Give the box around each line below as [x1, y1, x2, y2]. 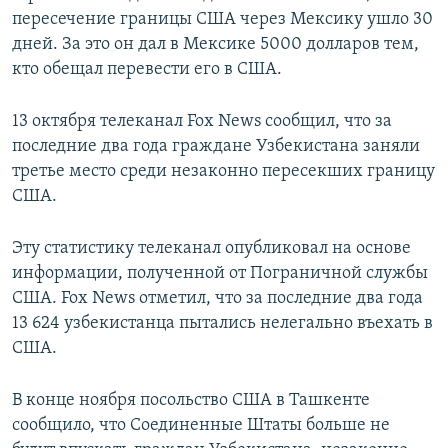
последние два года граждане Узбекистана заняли [12, 137, 420, 157]
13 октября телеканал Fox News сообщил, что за [12, 112, 392, 132]
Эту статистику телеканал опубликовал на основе [12, 239, 411, 259]
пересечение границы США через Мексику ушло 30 [12, 10, 433, 30]
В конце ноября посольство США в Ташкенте [12, 391, 370, 411]
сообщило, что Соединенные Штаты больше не [12, 416, 390, 436]
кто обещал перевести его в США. [12, 60, 282, 80]
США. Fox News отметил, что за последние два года [12, 289, 423, 309]
